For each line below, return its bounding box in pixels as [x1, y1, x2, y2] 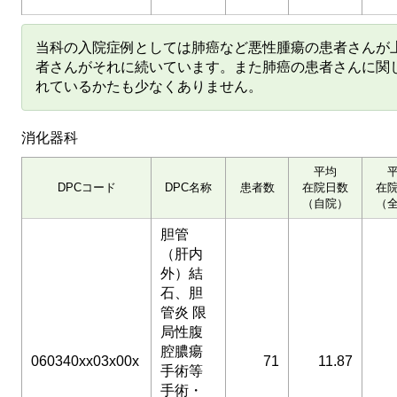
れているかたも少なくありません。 [35, 78, 262, 94]
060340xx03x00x [31, 353, 139, 369]
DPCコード [57, 180, 116, 194]
